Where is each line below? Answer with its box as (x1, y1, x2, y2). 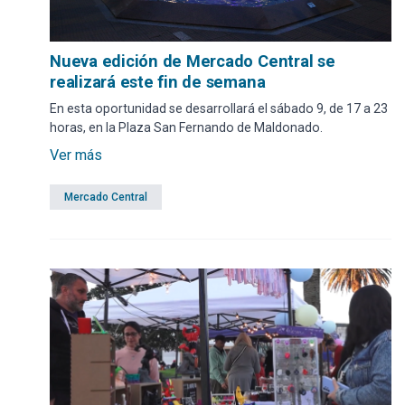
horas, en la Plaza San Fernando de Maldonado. (50, 120, 323, 136)
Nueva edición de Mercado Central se (50, 52, 335, 71)
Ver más (50, 146, 102, 165)
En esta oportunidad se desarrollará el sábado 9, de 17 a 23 (50, 101, 388, 117)
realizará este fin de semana (50, 72, 266, 92)
